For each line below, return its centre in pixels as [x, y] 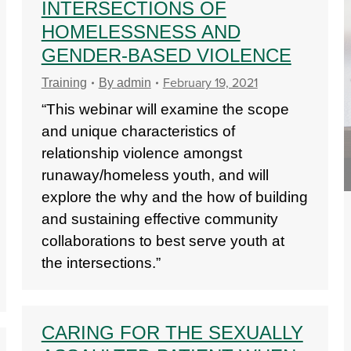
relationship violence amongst [141, 153]
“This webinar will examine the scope [165, 109]
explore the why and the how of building [174, 197]
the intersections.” [101, 263]
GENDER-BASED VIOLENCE [166, 55]
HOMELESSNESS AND [141, 32]
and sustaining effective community [159, 219]
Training [64, 83]
